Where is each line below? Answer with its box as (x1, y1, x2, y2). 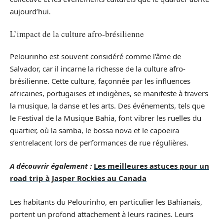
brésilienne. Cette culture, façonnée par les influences (10, 75, 190, 86)
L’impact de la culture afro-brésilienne (10, 28, 144, 40)
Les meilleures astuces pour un (94, 161, 209, 171)
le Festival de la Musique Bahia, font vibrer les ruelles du (10, 112, 201, 123)
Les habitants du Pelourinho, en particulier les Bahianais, (10, 196, 202, 207)
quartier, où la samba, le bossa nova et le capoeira (10, 125, 179, 135)
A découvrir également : (10, 161, 92, 171)
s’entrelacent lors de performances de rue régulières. (10, 137, 188, 147)
